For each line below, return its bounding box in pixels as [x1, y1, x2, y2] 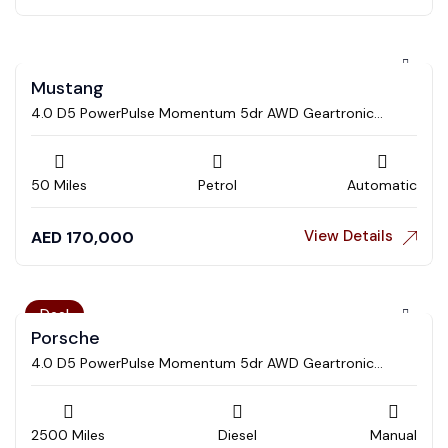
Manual [370, 426, 417, 445]
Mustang [31, 76, 104, 101]
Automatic [347, 176, 417, 195]
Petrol [197, 176, 237, 195]
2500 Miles [31, 426, 105, 445]
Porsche [31, 326, 100, 351]
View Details [304, 226, 393, 247]
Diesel [218, 426, 257, 445]
